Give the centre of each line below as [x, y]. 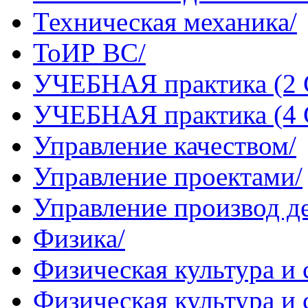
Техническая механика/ [165, 22]
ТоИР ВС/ [89, 53]
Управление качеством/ [165, 146]
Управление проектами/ [168, 177]
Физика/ [79, 239]
